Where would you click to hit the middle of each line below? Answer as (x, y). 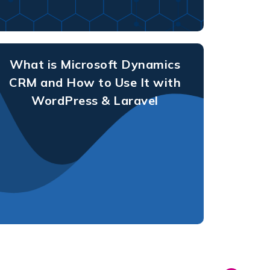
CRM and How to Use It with (95, 82)
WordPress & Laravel (95, 100)
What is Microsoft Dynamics (95, 64)
